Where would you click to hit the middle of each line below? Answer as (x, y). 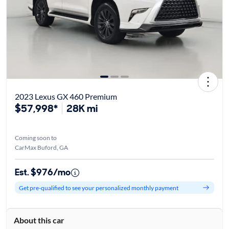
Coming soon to (36, 138)
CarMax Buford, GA (41, 148)
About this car (39, 220)
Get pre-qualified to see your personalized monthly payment (98, 188)
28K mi (82, 109)
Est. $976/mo (42, 173)
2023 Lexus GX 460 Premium (66, 97)
